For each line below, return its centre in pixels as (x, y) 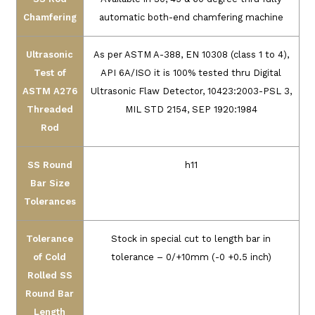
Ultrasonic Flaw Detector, (149, 91)
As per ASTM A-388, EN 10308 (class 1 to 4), (191, 55)
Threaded (50, 110)
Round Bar (50, 294)
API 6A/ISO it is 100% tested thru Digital (191, 73)
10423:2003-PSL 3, (249, 91)
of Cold (50, 257)
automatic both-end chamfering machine (191, 18)
